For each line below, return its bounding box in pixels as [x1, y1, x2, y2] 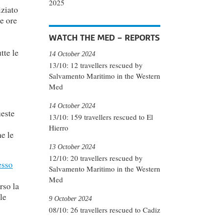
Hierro [49, 123, 68, 133]
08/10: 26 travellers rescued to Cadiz [49, 205, 160, 215]
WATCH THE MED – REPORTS [49, 32, 160, 43]
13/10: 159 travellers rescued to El [49, 112, 153, 122]
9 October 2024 [49, 194, 92, 202]
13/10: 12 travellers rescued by [49, 60, 143, 70]
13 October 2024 [49, 142, 95, 151]
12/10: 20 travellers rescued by [49, 153, 143, 163]
